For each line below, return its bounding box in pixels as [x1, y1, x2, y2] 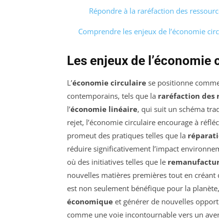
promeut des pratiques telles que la [67, 130, 188, 140]
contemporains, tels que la [67, 90, 158, 101]
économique [67, 196, 113, 206]
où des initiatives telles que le [67, 156, 168, 167]
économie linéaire [70, 104, 137, 114]
